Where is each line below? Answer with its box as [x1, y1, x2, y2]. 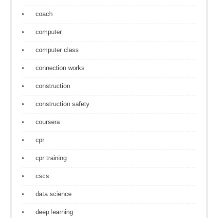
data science [36, 190, 72, 198]
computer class [36, 46, 79, 54]
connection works [36, 64, 85, 72]
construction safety [36, 100, 90, 108]
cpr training [36, 154, 67, 162]
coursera [36, 118, 60, 126]
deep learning [36, 208, 73, 216]
